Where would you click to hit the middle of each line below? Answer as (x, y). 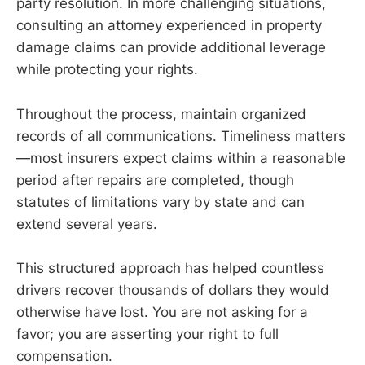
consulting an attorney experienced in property (169, 26)
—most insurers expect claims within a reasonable (181, 158)
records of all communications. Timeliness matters (181, 136)
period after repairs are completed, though (155, 180)
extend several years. (87, 224)
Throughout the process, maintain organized (161, 114)
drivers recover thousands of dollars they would (173, 290)
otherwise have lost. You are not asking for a (162, 312)
